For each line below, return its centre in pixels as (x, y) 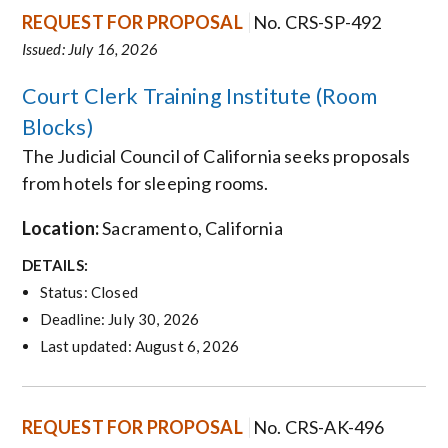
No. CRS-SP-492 (317, 21)
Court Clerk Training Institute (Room (199, 95)
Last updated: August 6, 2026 (139, 346)
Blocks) (57, 126)
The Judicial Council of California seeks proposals (216, 155)
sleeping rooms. (206, 182)
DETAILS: (54, 265)
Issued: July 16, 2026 (89, 48)
